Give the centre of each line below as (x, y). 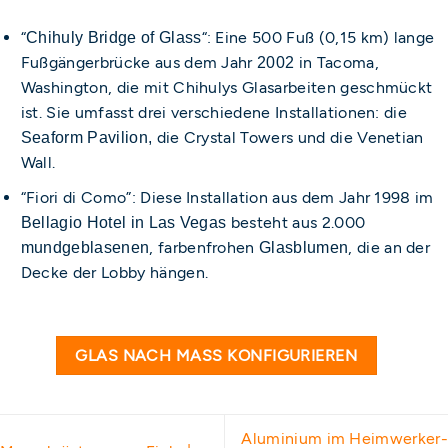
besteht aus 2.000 (296, 222)
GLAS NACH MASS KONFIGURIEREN (216, 355)
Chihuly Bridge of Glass (114, 38)
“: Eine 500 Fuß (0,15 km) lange (318, 38)
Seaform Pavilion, (86, 138)
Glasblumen (304, 247)
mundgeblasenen (85, 247)
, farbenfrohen (204, 247)
